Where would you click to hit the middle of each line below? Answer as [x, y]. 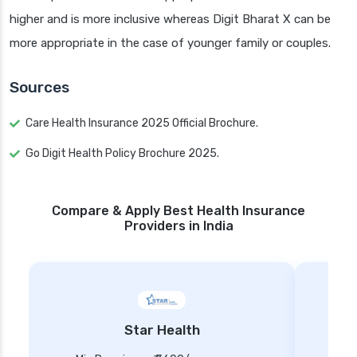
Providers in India [178, 226]
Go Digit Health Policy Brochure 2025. [122, 154]
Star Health [162, 330]
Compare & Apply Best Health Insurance [178, 211]
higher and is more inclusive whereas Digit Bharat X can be [170, 20]
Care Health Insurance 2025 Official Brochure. [142, 124]
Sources [39, 88]
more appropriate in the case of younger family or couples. [170, 43]
